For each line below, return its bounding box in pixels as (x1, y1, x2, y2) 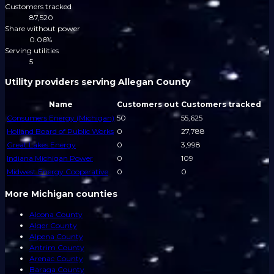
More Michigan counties (5, 188, 117, 200)
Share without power (5, 24, 80, 34)
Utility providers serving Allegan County (5, 76, 190, 88)
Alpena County (29, 232, 83, 242)
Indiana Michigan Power (7, 154, 93, 163)
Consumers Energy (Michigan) (7, 113, 114, 123)
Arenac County (29, 254, 83, 264)
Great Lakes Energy (7, 140, 76, 150)
